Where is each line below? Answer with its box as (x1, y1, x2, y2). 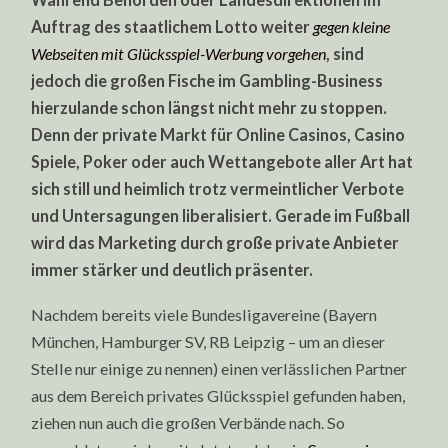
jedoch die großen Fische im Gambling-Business (31, 71, 384, 91)
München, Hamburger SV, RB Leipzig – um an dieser (31, 331, 386, 351)
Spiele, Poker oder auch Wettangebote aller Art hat (31, 152, 414, 172)
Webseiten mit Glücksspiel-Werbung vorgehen (31, 44, 327, 64)
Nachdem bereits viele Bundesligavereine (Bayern (31, 304, 378, 324)
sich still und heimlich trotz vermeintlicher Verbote (31, 179, 405, 199)
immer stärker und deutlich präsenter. (31, 260, 317, 280)
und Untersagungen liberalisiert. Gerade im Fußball (31, 206, 411, 226)
